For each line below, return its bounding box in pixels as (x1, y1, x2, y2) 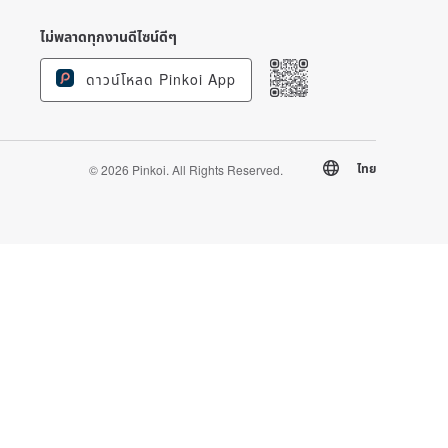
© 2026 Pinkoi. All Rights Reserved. (89, 161, 283, 179)
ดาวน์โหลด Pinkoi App (81, 69, 236, 90)
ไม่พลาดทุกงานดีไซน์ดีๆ (40, 26, 177, 47)
